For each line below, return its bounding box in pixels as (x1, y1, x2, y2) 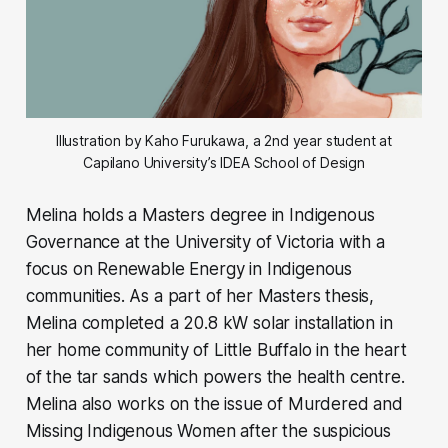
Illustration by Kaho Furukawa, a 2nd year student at (55, 131, 393, 149)
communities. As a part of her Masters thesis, (25, 285, 375, 306)
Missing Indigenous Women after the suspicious (25, 420, 392, 441)
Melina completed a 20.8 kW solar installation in (25, 312, 393, 333)
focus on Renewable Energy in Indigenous (25, 258, 353, 279)
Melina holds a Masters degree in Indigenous (25, 204, 375, 225)
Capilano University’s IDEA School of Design (83, 153, 365, 171)
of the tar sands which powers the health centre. (25, 366, 405, 387)
